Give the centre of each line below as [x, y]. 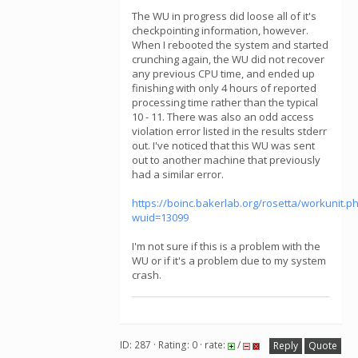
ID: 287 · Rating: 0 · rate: [174, 345]
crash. [147, 275]
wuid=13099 [160, 217]
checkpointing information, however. [220, 30]
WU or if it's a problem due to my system [229, 261]
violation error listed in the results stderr [229, 131]
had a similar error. [178, 174]
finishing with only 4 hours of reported [224, 88]
